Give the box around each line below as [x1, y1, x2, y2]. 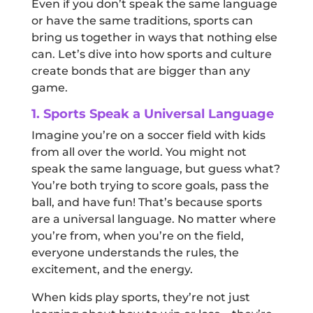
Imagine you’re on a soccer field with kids [31, 129, 265, 142]
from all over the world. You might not [31, 145, 247, 159]
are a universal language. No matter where [31, 212, 276, 226]
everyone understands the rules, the [31, 246, 239, 259]
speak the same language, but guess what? [31, 162, 280, 175]
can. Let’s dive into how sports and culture [31, 48, 272, 61]
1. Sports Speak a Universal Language [31, 106, 274, 122]
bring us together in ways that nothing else [31, 31, 277, 44]
